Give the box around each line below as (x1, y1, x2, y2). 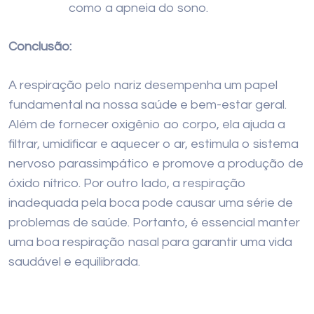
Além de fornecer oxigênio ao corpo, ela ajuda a (8, 118, 285, 131)
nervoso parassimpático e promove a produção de (8, 157, 303, 170)
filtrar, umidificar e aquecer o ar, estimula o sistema (8, 137, 299, 151)
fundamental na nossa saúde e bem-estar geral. (8, 98, 287, 111)
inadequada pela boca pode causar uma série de (8, 196, 293, 210)
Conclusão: (8, 40, 71, 53)
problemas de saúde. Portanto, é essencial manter (8, 216, 300, 229)
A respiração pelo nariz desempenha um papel (8, 78, 278, 92)
